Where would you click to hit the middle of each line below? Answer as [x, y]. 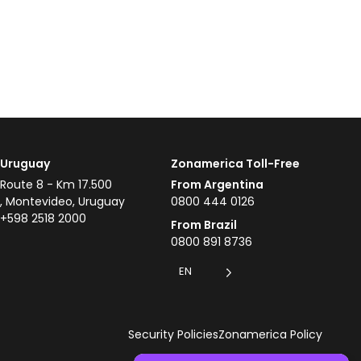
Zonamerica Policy [270, 335]
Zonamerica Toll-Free [235, 164]
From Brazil [204, 225]
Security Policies [173, 335]
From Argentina [217, 185]
